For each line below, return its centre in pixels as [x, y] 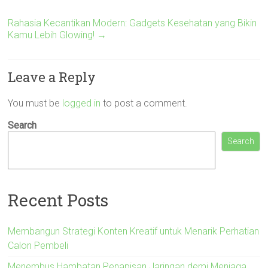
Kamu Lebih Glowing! [53, 35]
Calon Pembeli [38, 245]
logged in [82, 103]
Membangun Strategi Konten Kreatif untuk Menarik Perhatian [134, 231]
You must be [35, 103]
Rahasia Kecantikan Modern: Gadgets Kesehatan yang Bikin [133, 23]
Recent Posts [58, 200]
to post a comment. [144, 103]
